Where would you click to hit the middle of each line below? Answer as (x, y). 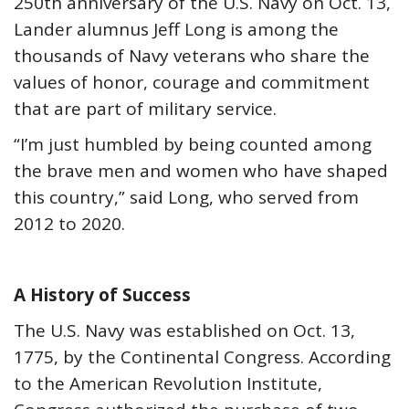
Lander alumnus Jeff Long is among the (176, 29)
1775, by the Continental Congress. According (202, 357)
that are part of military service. (145, 109)
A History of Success (102, 295)
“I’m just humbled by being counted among (193, 144)
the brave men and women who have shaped (201, 171)
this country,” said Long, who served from (186, 197)
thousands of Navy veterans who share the (192, 56)
